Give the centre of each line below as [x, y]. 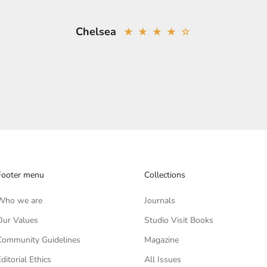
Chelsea [96, 32]
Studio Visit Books [178, 221]
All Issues [162, 260]
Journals [159, 201]
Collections [164, 175]
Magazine [161, 240]
